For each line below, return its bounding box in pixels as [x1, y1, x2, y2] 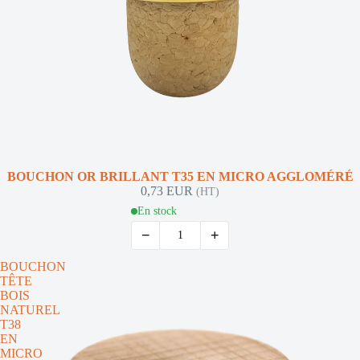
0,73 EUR [141, 184, 196, 198]
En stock [137, 205, 177, 217]
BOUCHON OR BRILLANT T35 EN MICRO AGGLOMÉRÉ [6, 170, 354, 183]
